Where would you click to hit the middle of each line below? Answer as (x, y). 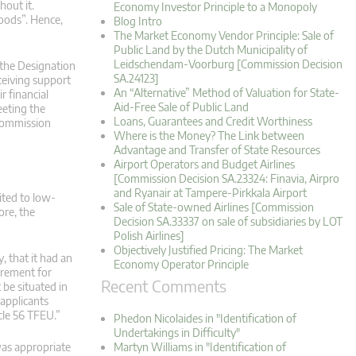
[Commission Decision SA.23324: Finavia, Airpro (226, 179)
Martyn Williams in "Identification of (200, 347)
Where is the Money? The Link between (209, 136)
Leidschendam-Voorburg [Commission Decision (228, 64)
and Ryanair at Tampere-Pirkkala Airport (210, 193)
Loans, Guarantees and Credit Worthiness (213, 122)
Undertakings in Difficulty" (177, 333)
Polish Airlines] (149, 236)
